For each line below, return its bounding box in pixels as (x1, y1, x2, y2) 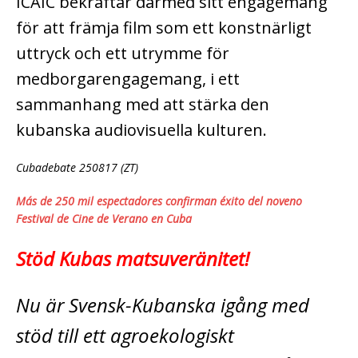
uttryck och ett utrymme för (16, 42, 229, 64)
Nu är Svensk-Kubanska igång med (16, 291, 309, 318)
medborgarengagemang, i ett (16, 67, 240, 89)
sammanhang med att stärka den (16, 93, 269, 115)
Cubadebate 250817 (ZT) (16, 159, 138, 175)
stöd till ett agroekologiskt (16, 321, 234, 348)
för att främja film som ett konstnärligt (16, 16, 312, 38)
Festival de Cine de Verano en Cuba (16, 210, 192, 226)
